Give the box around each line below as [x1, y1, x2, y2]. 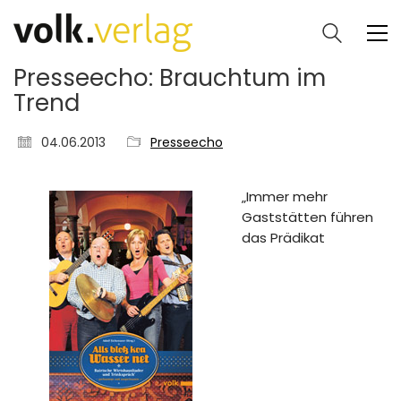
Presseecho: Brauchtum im [13, 62, 326, 94]
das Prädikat [242, 227, 325, 247]
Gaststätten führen [242, 207, 373, 226]
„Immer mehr [242, 186, 328, 206]
